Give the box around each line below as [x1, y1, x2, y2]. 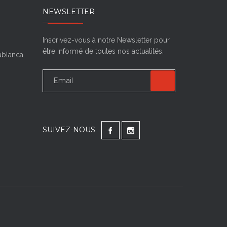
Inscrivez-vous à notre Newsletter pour [42, 36, 170, 44]
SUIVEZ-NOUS [42, 125, 101, 134]
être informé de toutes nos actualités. [42, 47, 164, 55]
